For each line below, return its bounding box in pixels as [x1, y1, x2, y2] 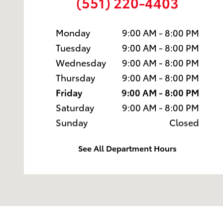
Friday [56, 86, 82, 99]
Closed [169, 115, 199, 128]
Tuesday [56, 41, 91, 54]
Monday [56, 26, 90, 39]
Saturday [56, 101, 94, 113]
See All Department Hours [78, 142, 177, 154]
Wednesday [56, 56, 106, 69]
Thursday [56, 71, 95, 84]
